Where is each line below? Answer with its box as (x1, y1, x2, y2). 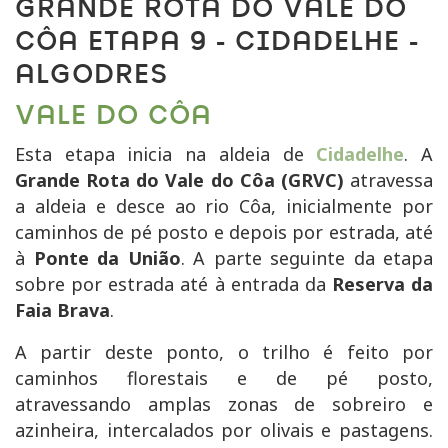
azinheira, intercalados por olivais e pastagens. (15, 417, 433, 442)
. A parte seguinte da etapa (180, 245, 433, 270)
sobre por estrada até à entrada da (15, 271, 332, 296)
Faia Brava (15, 297, 110, 322)
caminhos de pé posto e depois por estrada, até (15, 219, 433, 244)
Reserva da (331, 271, 433, 296)
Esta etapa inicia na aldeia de (15, 141, 317, 166)
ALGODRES (15, 59, 168, 90)
